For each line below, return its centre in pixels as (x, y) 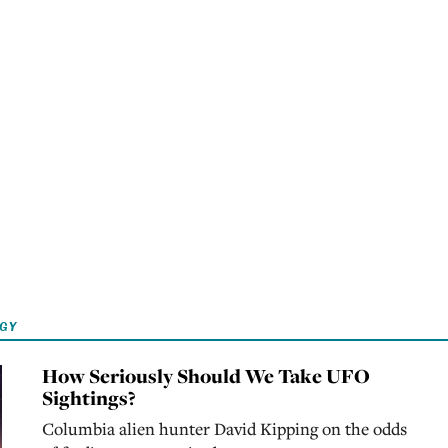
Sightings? (88, 397)
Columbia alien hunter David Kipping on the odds (224, 428)
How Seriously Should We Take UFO (205, 375)
